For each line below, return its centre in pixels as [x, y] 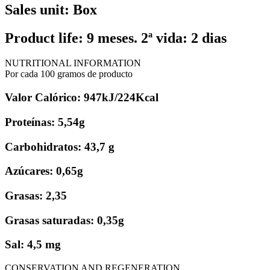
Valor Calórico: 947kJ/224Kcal [82, 98]
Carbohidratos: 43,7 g [60, 146]
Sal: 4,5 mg [33, 245]
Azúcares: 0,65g [44, 171]
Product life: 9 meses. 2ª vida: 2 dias [116, 38]
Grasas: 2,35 [36, 196]
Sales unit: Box [51, 9]
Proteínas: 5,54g [45, 122]
